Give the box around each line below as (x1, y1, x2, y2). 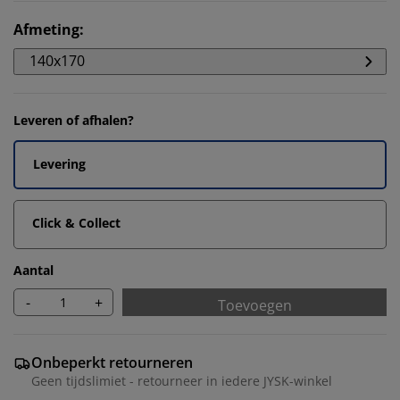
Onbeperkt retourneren (31, 353, 193, 372)
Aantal (13, 262, 54, 279)
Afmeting (13, 20, 79, 39)
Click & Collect (32, 214, 121, 231)
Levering (33, 155, 86, 172)
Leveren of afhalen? (13, 112, 134, 129)
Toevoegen (217, 296, 292, 315)
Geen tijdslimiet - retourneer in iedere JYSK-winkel (31, 372, 332, 389)
